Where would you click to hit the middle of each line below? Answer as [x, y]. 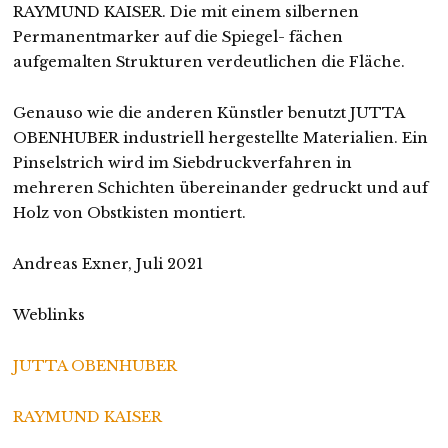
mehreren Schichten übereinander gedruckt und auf [220, 188]
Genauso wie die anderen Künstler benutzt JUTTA [208, 113]
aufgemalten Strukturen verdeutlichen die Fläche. [208, 62]
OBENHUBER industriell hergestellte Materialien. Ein [220, 138]
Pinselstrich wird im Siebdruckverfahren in [182, 163]
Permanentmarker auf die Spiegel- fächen [177, 37]
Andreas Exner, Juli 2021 [107, 264]
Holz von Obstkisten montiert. [129, 213]
